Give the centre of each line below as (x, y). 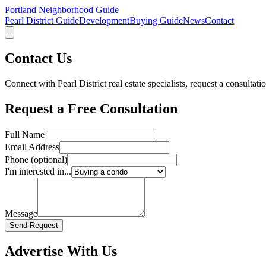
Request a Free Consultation (91, 108)
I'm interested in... (38, 171)
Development (104, 20)
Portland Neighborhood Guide (62, 10)
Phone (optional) (36, 159)
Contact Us (38, 58)
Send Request (34, 225)
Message (21, 213)
